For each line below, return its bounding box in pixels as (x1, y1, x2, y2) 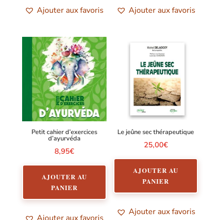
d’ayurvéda (48, 134, 81, 143)
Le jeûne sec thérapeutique (117, 127, 194, 137)
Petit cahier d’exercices (31, 127, 97, 137)
